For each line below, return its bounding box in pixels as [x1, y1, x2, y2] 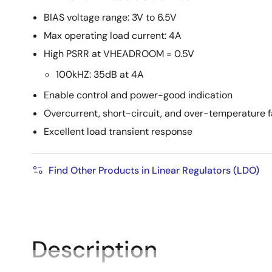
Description [32, 234, 157, 265]
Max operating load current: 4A [44, 29, 182, 42]
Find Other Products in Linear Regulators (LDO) [49, 164, 259, 177]
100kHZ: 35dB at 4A [56, 68, 144, 81]
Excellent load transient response [44, 125, 192, 138]
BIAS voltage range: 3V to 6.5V [44, 11, 177, 24]
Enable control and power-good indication [44, 89, 233, 101]
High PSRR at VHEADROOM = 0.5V [44, 47, 194, 60]
